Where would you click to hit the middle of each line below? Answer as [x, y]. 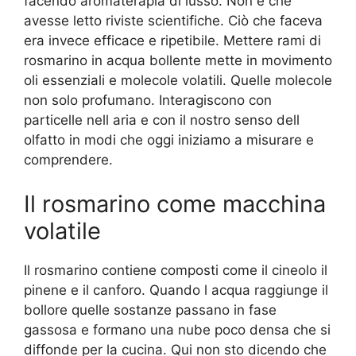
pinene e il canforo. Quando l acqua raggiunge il [176, 290]
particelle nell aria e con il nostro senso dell [162, 120]
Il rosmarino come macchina [175, 203]
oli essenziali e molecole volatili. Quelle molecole [178, 81]
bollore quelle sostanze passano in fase [150, 310]
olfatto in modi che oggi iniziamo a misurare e [169, 140]
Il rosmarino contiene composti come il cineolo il [176, 270]
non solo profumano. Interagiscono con [148, 101]
